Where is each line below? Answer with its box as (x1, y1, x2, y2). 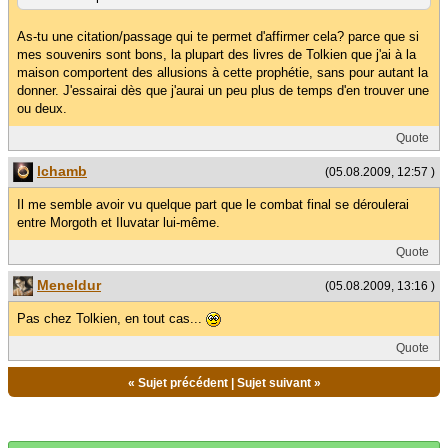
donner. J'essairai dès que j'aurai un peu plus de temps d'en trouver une (17, 82, 429, 98)
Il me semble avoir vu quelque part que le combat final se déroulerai (17, 197, 409, 213)
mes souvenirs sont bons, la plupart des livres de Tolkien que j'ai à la (17, 46, 416, 62)
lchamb (37, 162, 87, 179)
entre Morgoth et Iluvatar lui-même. (17, 215, 220, 231)
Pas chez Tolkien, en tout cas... (17, 311, 206, 327)
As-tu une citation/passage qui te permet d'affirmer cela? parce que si (17, 28, 419, 44)
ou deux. (17, 100, 67, 116)
